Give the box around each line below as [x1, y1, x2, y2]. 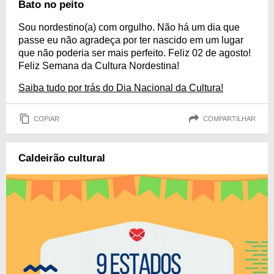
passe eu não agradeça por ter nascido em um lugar [18, 35, 243, 45]
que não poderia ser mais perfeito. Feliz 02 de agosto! [18, 48, 251, 58]
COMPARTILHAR [203, 114, 256, 122]
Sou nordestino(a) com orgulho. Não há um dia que [18, 22, 240, 32]
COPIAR [34, 114, 59, 122]
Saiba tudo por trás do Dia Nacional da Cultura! [18, 83, 223, 93]
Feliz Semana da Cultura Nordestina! [18, 61, 179, 71]
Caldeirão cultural [18, 152, 105, 164]
